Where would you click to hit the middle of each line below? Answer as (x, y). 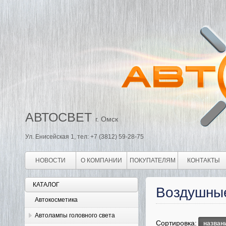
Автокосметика (56, 200)
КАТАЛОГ (46, 185)
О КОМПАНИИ (101, 160)
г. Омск (107, 119)
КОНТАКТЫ (203, 160)
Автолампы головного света (75, 215)
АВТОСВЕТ (59, 117)
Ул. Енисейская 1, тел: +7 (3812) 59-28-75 (84, 137)
